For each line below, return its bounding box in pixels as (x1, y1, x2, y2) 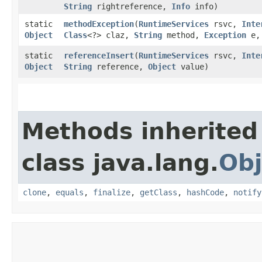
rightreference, (92, 1, 171, 11)
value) (176, 61, 209, 71)
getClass (140, 187, 177, 197)
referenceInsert (64, 50, 134, 60)
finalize (93, 187, 130, 197)
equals (56, 187, 84, 197)
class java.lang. (22, 149, 219, 176)
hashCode (187, 187, 224, 197)
